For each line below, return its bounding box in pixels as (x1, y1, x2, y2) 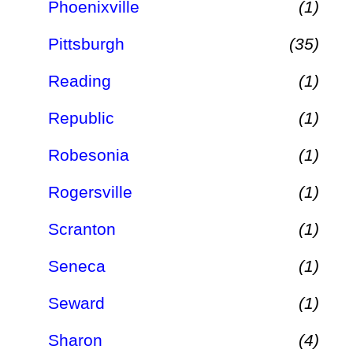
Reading (48, 71, 111, 90)
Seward (48, 294, 105, 313)
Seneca (48, 257, 106, 276)
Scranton (48, 220, 116, 239)
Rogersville (48, 183, 132, 202)
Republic (48, 108, 114, 127)
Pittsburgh (48, 34, 124, 53)
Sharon (48, 331, 102, 350)
